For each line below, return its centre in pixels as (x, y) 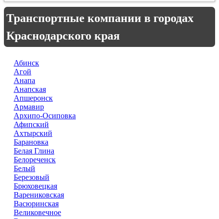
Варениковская (39, 195)
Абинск (26, 63)
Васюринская (36, 204)
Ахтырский (33, 133)
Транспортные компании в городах (100, 18)
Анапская (30, 89)
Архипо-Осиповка (45, 116)
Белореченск (35, 160)
